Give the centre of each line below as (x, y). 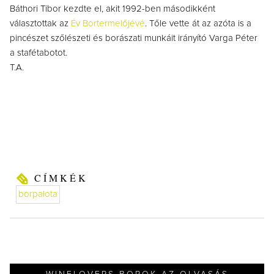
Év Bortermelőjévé (108, 24)
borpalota (38, 194)
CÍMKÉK (61, 178)
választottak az (40, 24)
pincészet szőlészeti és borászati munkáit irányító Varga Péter (134, 38)
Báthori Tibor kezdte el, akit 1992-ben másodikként (113, 9)
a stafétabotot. (39, 53)
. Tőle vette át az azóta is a (198, 24)
